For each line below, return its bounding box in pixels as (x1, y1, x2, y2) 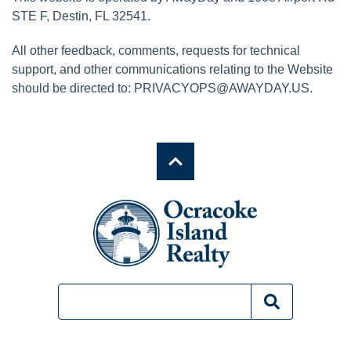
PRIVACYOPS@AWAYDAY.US (134, 81, 309, 95)
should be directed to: (12, 81, 134, 95)
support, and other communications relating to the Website (12, 62, 333, 76)
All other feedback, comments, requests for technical (12, 43, 300, 57)
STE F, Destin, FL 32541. (12, 9, 150, 23)
